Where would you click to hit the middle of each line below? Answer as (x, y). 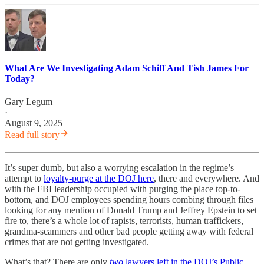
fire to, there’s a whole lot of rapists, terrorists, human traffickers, (124, 221)
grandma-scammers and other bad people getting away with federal (129, 232)
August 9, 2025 (34, 123)
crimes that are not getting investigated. (77, 242)
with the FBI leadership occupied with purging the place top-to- (123, 189)
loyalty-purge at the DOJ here (99, 179)
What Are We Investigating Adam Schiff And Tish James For (127, 68)
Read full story (32, 135)
